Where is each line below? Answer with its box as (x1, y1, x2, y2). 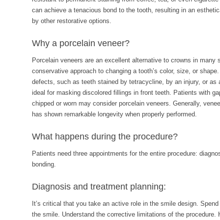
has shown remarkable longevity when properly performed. (32, 110, 197, 118)
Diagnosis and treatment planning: (32, 182, 166, 192)
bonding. (32, 161, 56, 168)
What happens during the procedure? (32, 132, 178, 141)
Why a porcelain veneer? (32, 38, 130, 48)
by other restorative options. (32, 17, 111, 25)
